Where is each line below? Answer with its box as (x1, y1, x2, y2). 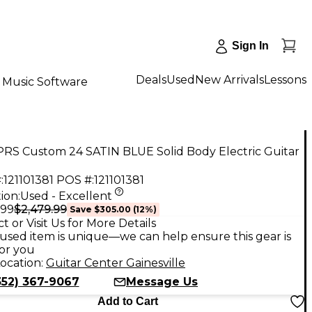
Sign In (232, 40, 269, 52)
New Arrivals (195, 72, 264, 86)
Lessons (264, 72, 306, 86)
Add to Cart (97, 295, 158, 307)
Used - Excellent (20, 189, 112, 203)
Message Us (126, 274, 198, 288)
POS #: (56, 173, 94, 187)
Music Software (2, 75, 88, 88)
